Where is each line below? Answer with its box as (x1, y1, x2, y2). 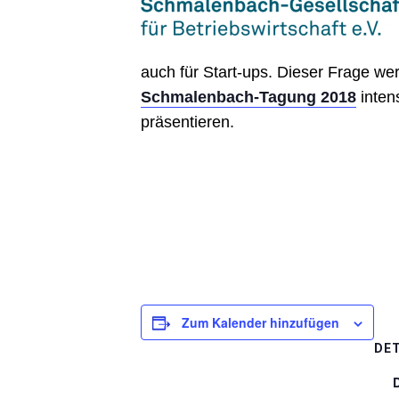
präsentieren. (141, 113, 234, 131)
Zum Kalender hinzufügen (182, 313, 339, 331)
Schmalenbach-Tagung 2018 (141, 88, 356, 106)
